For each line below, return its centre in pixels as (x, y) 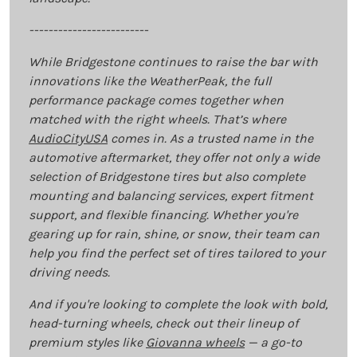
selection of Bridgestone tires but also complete (167, 177)
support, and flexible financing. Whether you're (163, 215)
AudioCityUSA (68, 139)
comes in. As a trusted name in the (210, 139)
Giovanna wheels (195, 343)
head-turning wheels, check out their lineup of (163, 324)
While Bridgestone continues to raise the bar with (173, 62)
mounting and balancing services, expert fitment (171, 196)
